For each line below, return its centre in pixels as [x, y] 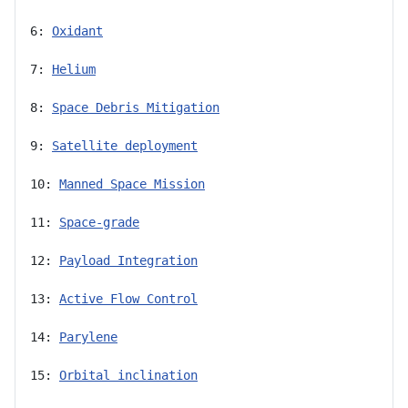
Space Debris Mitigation [136, 107]
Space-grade [99, 222]
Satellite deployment [125, 145]
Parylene [88, 337]
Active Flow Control [128, 298]
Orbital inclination [128, 375]
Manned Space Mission [132, 184]
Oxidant [77, 31]
